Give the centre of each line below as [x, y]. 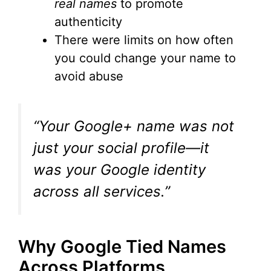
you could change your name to [145, 58]
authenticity [88, 22]
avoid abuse [89, 77]
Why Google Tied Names [122, 247]
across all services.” [102, 192]
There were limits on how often [144, 40]
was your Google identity [119, 170]
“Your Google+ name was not [134, 126]
